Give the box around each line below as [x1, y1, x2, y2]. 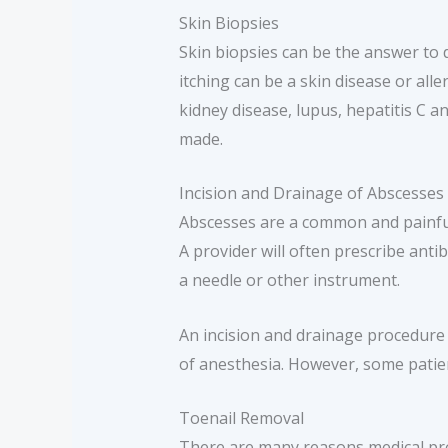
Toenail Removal [178, 407, 304, 430]
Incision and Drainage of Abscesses [178, 182, 444, 205]
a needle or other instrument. [178, 269, 400, 292]
